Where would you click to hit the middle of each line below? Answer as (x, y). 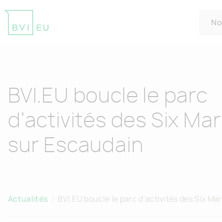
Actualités (28, 198)
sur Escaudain (76, 146)
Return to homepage (46, 40)
